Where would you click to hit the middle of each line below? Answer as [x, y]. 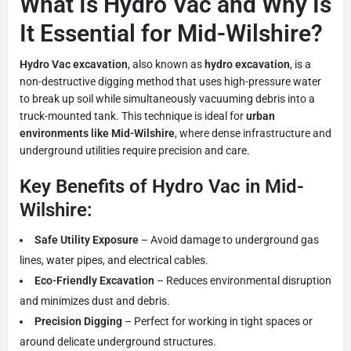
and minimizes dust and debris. [95, 300]
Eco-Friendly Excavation [94, 280]
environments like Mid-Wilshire [97, 133]
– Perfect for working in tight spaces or [217, 321]
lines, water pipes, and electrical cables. [114, 260]
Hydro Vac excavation [74, 64]
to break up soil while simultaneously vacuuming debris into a [167, 98]
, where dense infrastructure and [253, 133]
